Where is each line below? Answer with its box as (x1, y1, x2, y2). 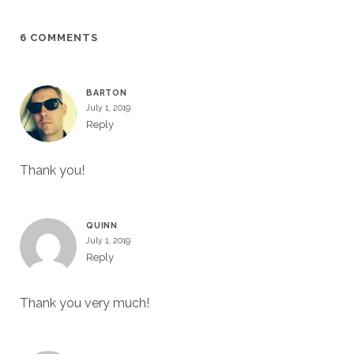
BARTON (85, 88, 127, 98)
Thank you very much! (19, 296, 149, 311)
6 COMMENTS (19, 32, 99, 44)
